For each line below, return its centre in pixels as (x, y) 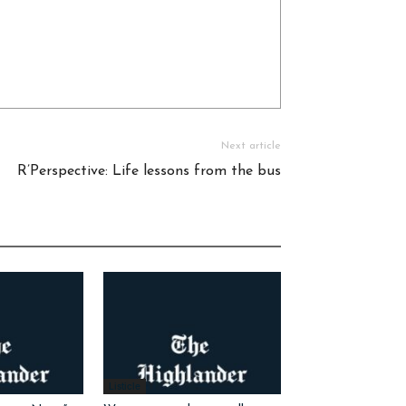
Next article (251, 146)
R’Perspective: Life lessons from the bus (149, 172)
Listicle (125, 386)
